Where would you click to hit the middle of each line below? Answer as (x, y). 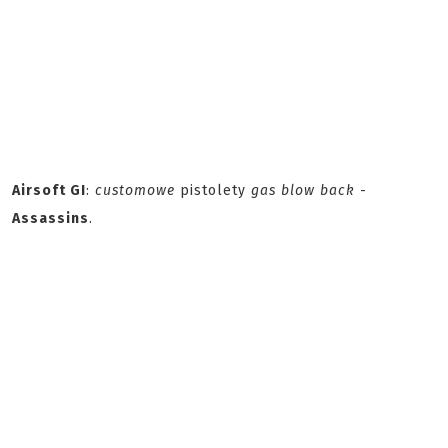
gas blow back (303, 190)
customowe (135, 190)
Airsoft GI (49, 190)
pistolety (213, 190)
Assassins (50, 218)
